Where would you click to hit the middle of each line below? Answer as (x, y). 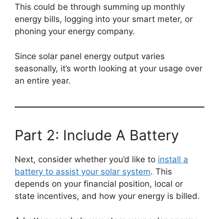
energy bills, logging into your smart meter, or (104, 19)
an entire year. (43, 80)
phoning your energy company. (75, 32)
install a (173, 159)
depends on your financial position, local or (99, 184)
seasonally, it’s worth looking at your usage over (109, 68)
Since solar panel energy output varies (90, 56)
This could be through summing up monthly (100, 7)
